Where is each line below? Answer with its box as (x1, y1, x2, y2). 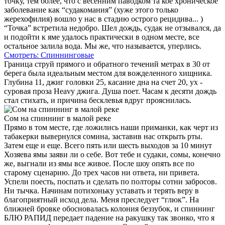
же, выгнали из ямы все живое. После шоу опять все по (4, 159, 194, 168)
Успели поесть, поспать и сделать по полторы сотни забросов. (4, 177, 217, 186)
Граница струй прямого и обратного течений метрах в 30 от (4, 59, 210, 68)
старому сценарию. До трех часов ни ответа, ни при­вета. (4, 168, 199, 177)
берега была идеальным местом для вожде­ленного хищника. (4, 68, 212, 77)
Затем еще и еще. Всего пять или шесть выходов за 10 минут (4, 141, 212, 150)
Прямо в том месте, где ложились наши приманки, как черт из (4, 123, 218, 132)
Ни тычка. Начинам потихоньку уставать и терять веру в (4, 186, 199, 195)
